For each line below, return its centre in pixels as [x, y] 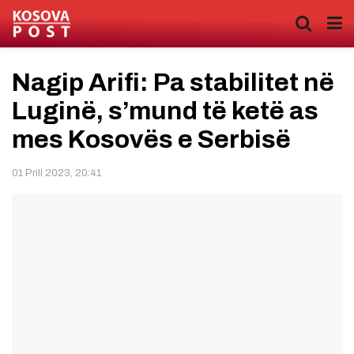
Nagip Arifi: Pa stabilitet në [173, 83]
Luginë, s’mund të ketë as [165, 111]
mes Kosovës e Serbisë [151, 139]
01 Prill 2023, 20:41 [56, 173]
